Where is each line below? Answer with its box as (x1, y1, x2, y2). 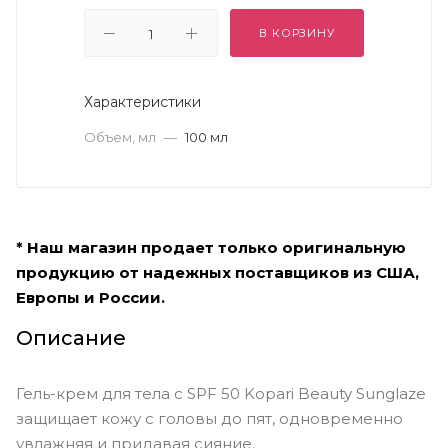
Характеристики (84, 93, 201, 111)
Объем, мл (84, 129, 159, 145)
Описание (16, 325, 126, 350)
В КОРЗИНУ (259, 26, 335, 40)
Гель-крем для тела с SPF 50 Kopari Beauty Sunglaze (16, 383, 426, 403)
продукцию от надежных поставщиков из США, (16, 262, 419, 282)
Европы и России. (16, 287, 165, 307)
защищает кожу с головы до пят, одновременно (16, 408, 403, 428)
